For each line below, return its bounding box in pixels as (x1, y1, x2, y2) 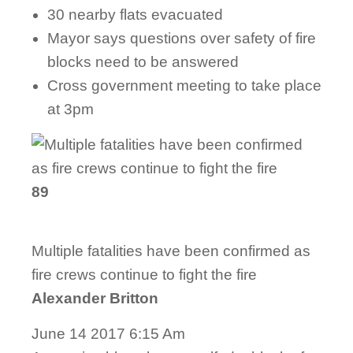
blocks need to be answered (47, 54, 239, 71)
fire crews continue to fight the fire (32, 266, 257, 284)
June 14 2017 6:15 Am (32, 325, 185, 343)
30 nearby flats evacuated (47, 6, 223, 24)
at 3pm (47, 101, 94, 118)
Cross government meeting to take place (47, 77, 321, 95)
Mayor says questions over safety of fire (47, 30, 316, 47)
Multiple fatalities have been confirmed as (32, 243, 310, 260)
